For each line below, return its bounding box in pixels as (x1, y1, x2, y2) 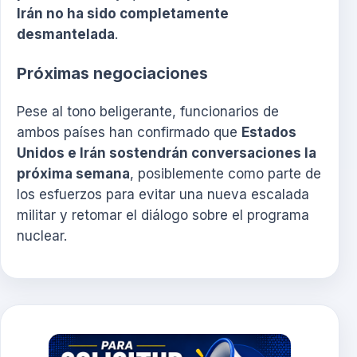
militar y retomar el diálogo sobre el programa (17, 206, 309, 223)
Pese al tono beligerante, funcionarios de (17, 103, 279, 120)
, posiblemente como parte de (130, 165, 321, 182)
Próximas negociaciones (17, 63, 208, 83)
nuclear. (17, 227, 67, 244)
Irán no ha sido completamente (17, 6, 229, 22)
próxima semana (17, 165, 130, 182)
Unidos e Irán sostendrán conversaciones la (17, 144, 316, 161)
